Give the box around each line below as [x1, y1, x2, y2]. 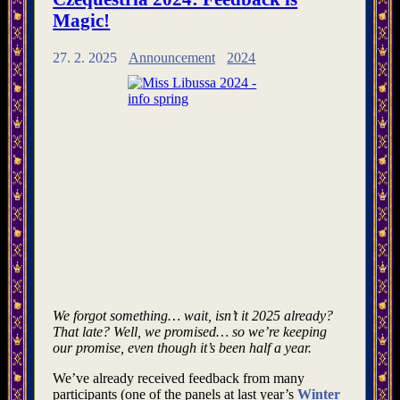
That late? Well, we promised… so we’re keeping [53, 323, 328, 339]
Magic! [53, 10, 111, 31]
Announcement [128, 49, 215, 65]
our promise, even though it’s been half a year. [53, 339, 312, 355]
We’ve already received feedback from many [53, 370, 305, 386]
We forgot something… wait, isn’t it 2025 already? [53, 307, 334, 323]
